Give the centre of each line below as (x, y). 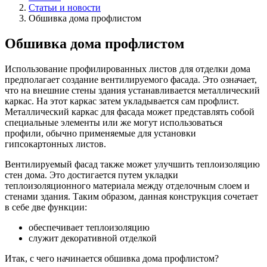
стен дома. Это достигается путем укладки (91, 175)
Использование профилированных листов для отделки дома (128, 69)
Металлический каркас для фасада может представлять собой (130, 111)
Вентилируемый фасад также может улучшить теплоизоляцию (132, 164)
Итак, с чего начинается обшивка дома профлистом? (112, 258)
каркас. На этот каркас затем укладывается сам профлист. (122, 101)
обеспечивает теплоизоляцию (89, 227)
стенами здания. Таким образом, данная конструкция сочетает (131, 196)
